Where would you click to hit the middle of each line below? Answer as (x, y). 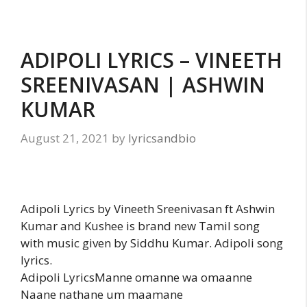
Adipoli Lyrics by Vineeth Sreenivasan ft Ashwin (148, 208)
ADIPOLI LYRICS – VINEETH (151, 60)
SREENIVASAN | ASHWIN (143, 85)
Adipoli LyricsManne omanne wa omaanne (136, 277)
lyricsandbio (162, 138)
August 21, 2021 (65, 138)
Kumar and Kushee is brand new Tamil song (140, 225)
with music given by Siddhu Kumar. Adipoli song (152, 243)
